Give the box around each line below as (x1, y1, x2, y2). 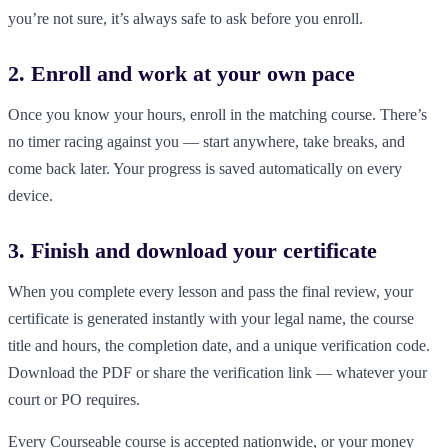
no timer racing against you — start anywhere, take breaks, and (8, 133, 405, 151)
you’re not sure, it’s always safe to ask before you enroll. (8, 10, 363, 27)
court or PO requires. (8, 391, 140, 409)
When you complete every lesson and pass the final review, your (8, 283, 413, 301)
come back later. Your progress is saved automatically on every (8, 160, 402, 178)
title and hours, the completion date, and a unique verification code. (8, 337, 430, 355)
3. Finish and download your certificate (8, 237, 377, 263)
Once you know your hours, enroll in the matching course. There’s (8, 106, 427, 124)
